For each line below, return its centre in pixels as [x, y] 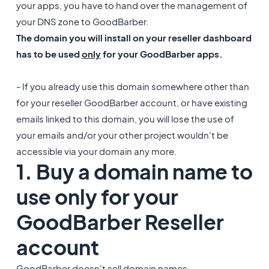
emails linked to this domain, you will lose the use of [125, 119]
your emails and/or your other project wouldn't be [122, 135]
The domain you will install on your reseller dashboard [134, 38]
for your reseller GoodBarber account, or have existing [131, 102]
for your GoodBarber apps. [162, 54]
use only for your [97, 197]
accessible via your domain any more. [96, 151]
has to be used [49, 54]
